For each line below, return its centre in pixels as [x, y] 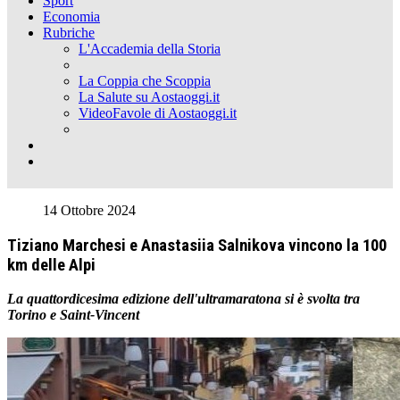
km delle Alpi [51, 265]
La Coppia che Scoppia [145, 81]
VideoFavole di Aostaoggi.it [158, 113]
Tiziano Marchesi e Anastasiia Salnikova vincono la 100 [197, 245]
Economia [71, 17]
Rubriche [69, 33]
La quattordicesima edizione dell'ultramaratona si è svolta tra [183, 299]
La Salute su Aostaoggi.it [149, 97]
